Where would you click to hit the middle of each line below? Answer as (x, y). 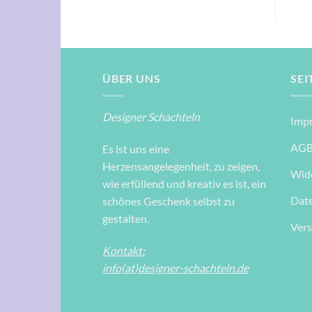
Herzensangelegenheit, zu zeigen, (181, 166)
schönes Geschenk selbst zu (169, 201)
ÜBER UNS (132, 79)
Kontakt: (124, 250)
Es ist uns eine (136, 148)
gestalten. (126, 218)
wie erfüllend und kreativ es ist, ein (184, 183)
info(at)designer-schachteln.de (175, 267)
